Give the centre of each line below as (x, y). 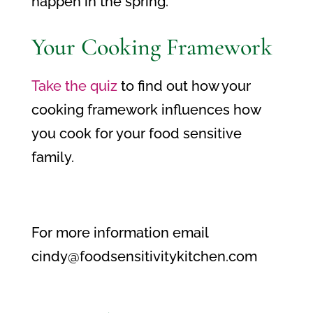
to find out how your (184, 86)
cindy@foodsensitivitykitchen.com (144, 256)
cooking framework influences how (146, 110)
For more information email (119, 233)
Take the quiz (74, 86)
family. (52, 157)
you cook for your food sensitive (136, 133)
